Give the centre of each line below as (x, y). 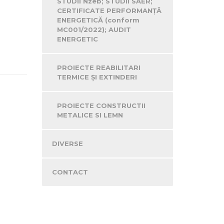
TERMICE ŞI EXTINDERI (97, 77)
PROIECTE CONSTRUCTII (101, 105)
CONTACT (70, 172)
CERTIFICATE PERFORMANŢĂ (109, 10)
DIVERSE (67, 143)
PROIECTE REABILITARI (98, 67)
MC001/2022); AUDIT (94, 29)
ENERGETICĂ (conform (98, 20)
